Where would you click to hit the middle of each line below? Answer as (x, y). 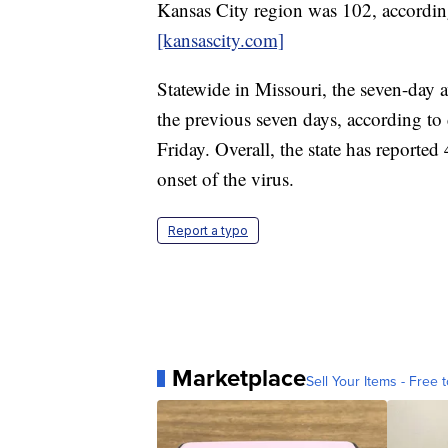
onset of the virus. (225, 179)
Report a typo (208, 231)
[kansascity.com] (220, 40)
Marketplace (239, 378)
